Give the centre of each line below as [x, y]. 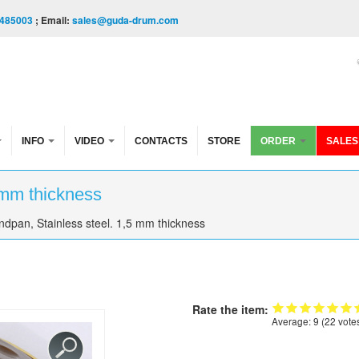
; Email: [52, 20]
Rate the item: [232, 310]
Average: [292, 321]
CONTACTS [161, 141]
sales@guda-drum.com [125, 20]
